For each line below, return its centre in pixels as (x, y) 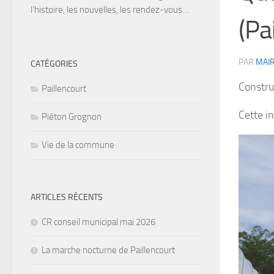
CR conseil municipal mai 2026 (98, 222)
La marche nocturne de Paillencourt (108, 250)
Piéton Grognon (72, 117)
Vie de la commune (78, 145)
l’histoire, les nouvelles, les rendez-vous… (110, 10)
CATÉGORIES (54, 64)
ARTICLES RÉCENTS (67, 198)
